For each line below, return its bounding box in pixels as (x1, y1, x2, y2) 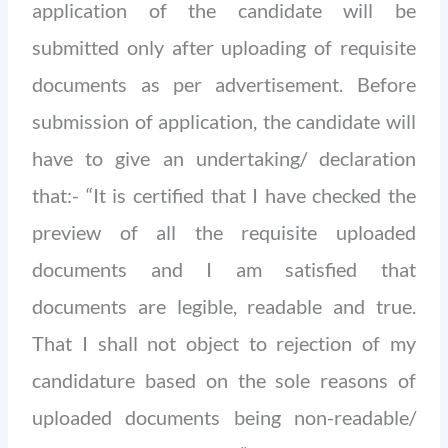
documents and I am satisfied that (32, 256, 416, 281)
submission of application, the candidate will (32, 108, 416, 133)
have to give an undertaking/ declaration (32, 145, 416, 170)
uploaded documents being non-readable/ (32, 404, 416, 429)
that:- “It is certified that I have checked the (32, 182, 416, 207)
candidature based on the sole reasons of (32, 367, 416, 392)
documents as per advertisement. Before (32, 71, 416, 96)
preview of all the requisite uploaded (32, 219, 416, 244)
